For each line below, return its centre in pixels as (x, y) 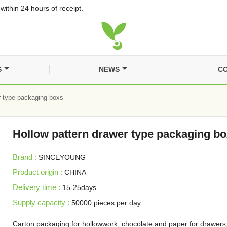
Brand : (24, 157)
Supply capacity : (41, 202)
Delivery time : (36, 187)
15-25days (79, 187)
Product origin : (37, 172)
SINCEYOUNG (62, 157)
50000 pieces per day (106, 202)
